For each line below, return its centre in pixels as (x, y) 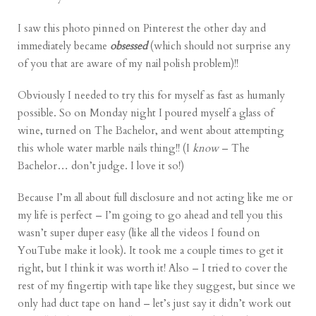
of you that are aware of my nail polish (106, 64)
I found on (235, 233)
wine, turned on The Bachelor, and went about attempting (151, 131)
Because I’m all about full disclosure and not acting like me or (156, 198)
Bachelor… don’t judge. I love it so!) (101, 166)
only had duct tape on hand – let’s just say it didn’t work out (155, 304)
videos (194, 233)
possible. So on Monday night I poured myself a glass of (146, 113)
